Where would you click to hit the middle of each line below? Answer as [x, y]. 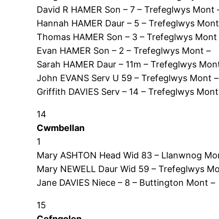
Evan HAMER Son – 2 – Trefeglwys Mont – [124, 51]
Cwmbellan [61, 128]
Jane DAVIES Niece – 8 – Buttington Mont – [126, 183]
